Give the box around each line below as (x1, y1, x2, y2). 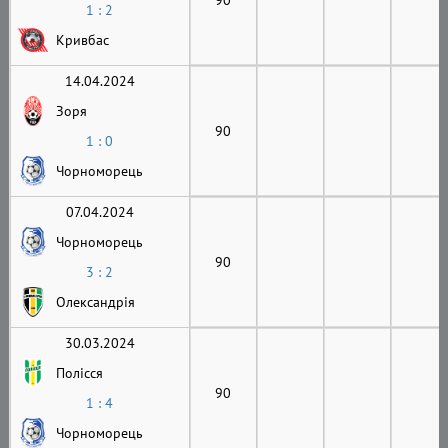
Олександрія (55, 292, 135, 311)
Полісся (55, 363, 103, 382)
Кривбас (55, 30, 109, 49)
